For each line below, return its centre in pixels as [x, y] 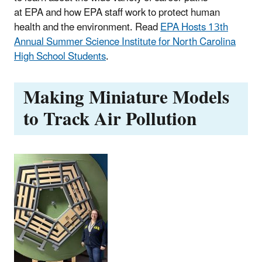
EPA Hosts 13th [194, 28]
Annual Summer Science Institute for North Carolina [125, 42]
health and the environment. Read [87, 28]
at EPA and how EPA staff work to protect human [117, 13]
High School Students [60, 57]
